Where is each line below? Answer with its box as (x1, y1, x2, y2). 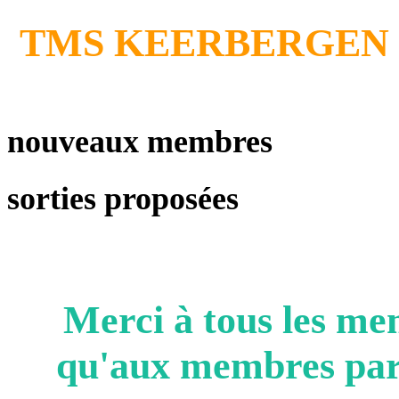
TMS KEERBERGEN (19, 21, 389, 66)
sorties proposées (7, 181, 239, 217)
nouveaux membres (7, 124, 273, 160)
